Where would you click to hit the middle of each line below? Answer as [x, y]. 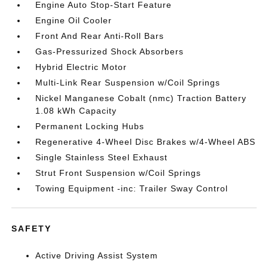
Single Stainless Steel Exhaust [102, 157]
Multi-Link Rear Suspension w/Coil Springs [128, 83]
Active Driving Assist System [97, 255]
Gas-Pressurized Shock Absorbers [110, 51]
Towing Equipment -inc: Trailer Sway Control [132, 188]
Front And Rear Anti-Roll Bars [100, 36]
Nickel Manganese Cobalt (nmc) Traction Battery [141, 98]
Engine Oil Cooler [74, 20]
